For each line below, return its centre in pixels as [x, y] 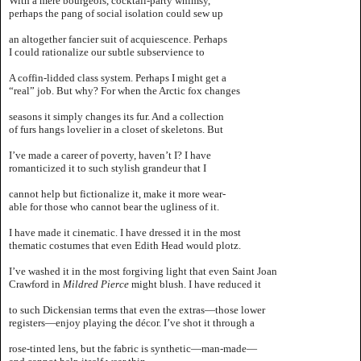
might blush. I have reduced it [196, 284]
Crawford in [36, 284]
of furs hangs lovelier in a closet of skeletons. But [116, 129]
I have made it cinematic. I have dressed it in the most [125, 232]
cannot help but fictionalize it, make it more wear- [117, 193]
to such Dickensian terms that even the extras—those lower [137, 309]
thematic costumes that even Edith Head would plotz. [125, 245]
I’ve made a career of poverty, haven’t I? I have [110, 155]
